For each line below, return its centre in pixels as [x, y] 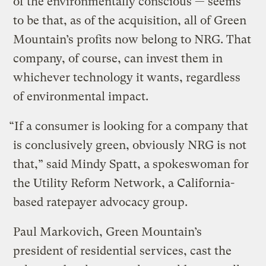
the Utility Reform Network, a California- [124, 183]
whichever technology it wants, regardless [127, 77]
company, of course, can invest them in [118, 58]
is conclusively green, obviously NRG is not [130, 145]
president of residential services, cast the [123, 251]
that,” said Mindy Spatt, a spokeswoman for [131, 164]
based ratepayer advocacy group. [101, 202]
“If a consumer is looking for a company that [129, 126]
